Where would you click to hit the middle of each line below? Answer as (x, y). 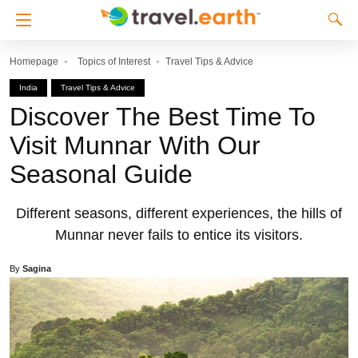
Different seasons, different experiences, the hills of (179, 213)
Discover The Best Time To (163, 117)
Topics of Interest (114, 62)
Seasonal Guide (101, 174)
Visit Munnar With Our (135, 145)
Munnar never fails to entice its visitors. (179, 235)
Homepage (34, 62)
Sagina (37, 268)
